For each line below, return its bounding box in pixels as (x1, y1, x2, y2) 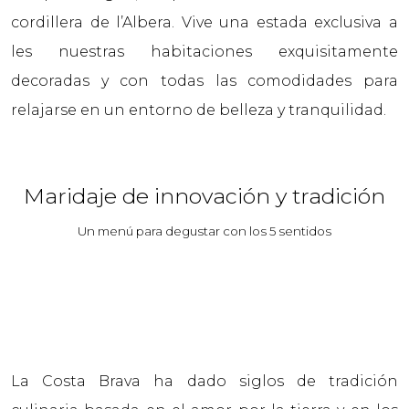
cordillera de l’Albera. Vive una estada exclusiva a (11, 14, 398, 31)
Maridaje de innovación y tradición (24, 183, 385, 209)
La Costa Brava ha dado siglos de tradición (11, 372, 398, 390)
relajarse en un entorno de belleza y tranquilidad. (11, 101, 386, 119)
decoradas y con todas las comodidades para (11, 72, 398, 89)
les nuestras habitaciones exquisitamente (11, 43, 398, 60)
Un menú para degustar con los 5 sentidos (78, 224, 331, 238)
